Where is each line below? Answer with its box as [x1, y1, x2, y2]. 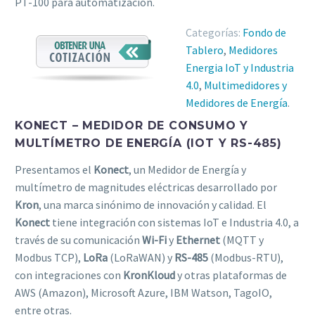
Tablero [185, 42, 224, 57]
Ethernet [176, 232, 220, 247]
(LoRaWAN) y [108, 250, 174, 264]
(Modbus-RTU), [208, 250, 283, 264]
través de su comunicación [15, 232, 142, 247]
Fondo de [242, 25, 286, 39]
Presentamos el [15, 162, 94, 176]
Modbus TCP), [15, 250, 83, 264]
